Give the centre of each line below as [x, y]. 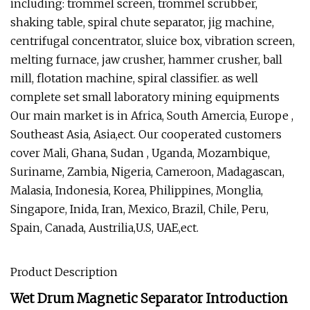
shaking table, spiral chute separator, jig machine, [142, 22]
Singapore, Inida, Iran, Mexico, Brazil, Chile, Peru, [139, 209]
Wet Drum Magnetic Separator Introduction [149, 299]
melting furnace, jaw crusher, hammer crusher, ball [146, 60]
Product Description [64, 272]
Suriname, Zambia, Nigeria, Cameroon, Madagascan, [147, 172]
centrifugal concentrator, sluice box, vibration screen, [153, 41]
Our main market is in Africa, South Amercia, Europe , [152, 116]
